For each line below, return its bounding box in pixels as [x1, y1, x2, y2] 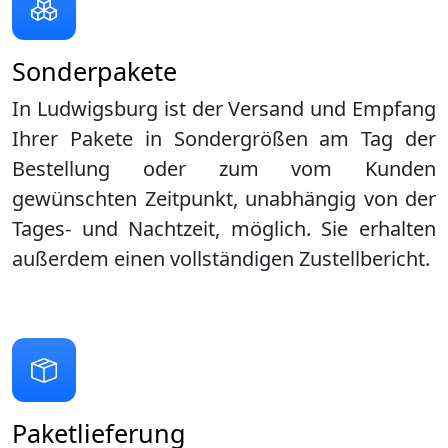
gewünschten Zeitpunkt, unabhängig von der [12, 185, 436, 213]
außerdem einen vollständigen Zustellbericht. [12, 245, 430, 273]
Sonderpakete [12, 54, 177, 89]
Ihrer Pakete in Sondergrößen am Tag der [12, 125, 436, 153]
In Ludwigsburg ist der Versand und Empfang [12, 95, 436, 123]
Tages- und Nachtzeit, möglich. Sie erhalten [12, 215, 436, 243]
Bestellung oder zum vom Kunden [12, 155, 436, 183]
